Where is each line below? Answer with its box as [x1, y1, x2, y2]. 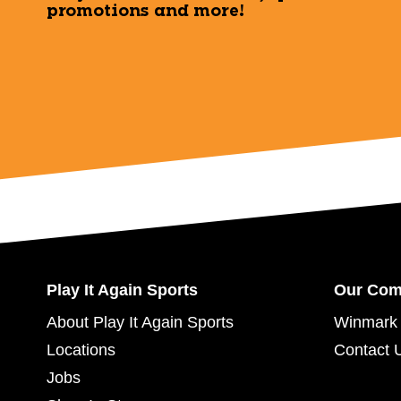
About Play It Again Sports [47, 313, 234, 332]
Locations [47, 341, 115, 360]
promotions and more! [47, 3, 244, 20]
